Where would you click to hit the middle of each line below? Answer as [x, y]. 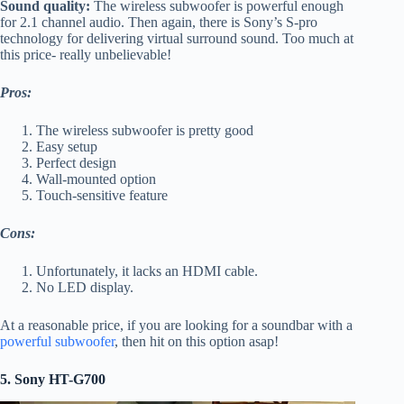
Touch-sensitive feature [102, 196]
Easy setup [67, 147]
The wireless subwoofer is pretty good [145, 131]
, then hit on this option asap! [197, 342]
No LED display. [85, 288]
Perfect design [76, 163]
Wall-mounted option [96, 179]
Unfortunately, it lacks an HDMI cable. [147, 271]
